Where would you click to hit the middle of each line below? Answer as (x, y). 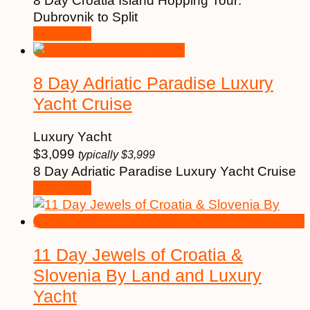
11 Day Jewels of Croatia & (138, 254)
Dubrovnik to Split (85, 17)
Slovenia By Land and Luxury (147, 275)
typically (100, 155)
